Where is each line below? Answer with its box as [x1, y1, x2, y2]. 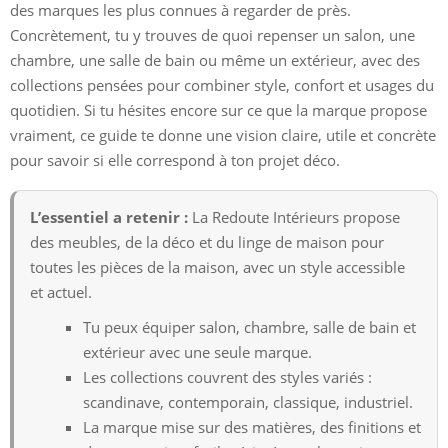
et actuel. [30, 281, 92, 302]
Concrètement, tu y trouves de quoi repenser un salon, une [10, 24, 415, 45]
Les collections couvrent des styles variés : [83, 366, 372, 387]
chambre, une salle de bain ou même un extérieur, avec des [10, 49, 420, 70]
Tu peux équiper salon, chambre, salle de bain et [83, 316, 416, 337]
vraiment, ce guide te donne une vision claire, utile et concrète [10, 124, 436, 145]
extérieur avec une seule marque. [83, 341, 312, 362]
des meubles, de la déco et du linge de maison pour [30, 231, 384, 252]
